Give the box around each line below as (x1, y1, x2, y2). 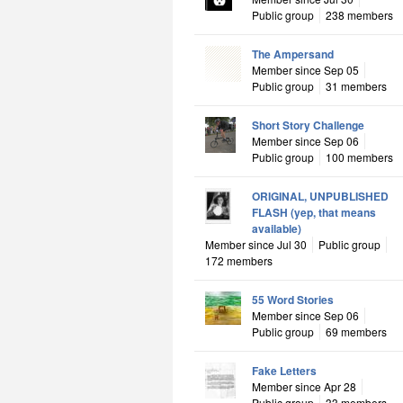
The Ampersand (252, 45, 334, 62)
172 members (205, 252, 273, 268)
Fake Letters (252, 362, 317, 379)
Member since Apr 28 (252, 378, 356, 394)
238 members (326, 6, 393, 22)
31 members (326, 77, 387, 94)
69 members (326, 323, 387, 339)
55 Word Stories (252, 291, 334, 308)
